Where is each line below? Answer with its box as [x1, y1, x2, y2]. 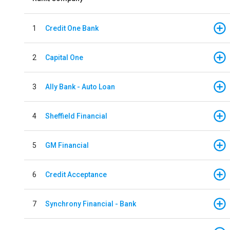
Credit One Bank [45, 24, 99, 32]
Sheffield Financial [45, 111, 107, 120]
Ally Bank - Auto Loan [45, 82, 115, 91]
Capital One [45, 53, 83, 62]
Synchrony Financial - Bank [45, 199, 136, 208]
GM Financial [45, 141, 89, 149]
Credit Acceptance [45, 170, 107, 179]
